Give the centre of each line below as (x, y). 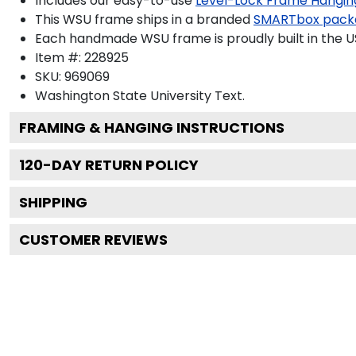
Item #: (60, 57)
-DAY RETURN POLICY (121, 164)
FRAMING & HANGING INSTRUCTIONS (152, 127)
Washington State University (123, 95)
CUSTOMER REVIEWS (93, 239)
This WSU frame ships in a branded (143, 19)
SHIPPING (53, 202)
